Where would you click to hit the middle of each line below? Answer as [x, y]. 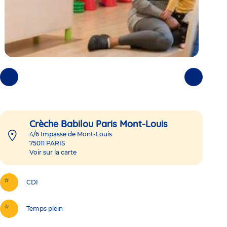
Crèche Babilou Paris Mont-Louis [99, 124]
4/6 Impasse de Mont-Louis [71, 134]
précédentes [27, 88]
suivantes [208, 88]
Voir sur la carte [53, 152]
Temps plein [45, 208]
